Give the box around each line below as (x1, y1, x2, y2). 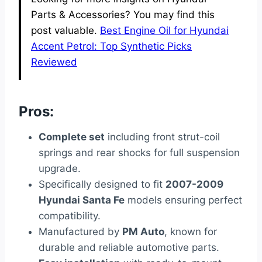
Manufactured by (39, 226, 122, 238)
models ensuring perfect (125, 194, 242, 206)
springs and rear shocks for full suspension (39, 147, 240, 159)
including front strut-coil (105, 131, 220, 143)
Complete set (39, 131, 105, 143)
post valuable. (31, 25, 100, 37)
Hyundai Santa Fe (39, 194, 125, 206)
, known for (164, 226, 217, 238)
